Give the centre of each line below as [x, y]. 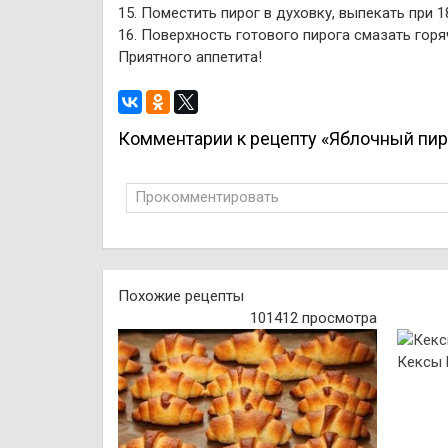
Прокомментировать [207, 197]
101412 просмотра [314, 318]
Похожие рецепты [181, 296]
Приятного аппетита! [190, 57]
